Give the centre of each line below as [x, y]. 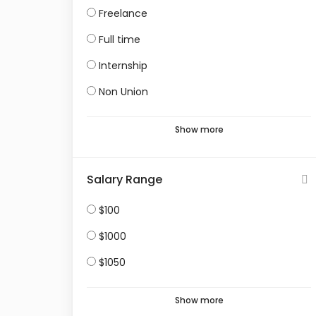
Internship [123, 66]
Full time [120, 39]
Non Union [123, 92]
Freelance [123, 13]
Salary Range [124, 180]
